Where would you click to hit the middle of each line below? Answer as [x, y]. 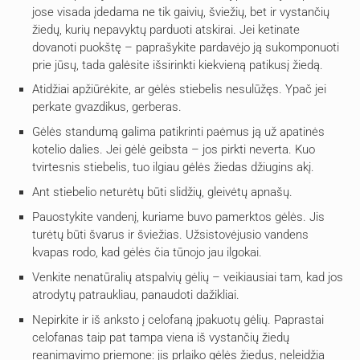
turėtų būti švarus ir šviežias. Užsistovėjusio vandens [170, 234]
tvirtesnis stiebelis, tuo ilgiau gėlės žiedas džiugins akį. [173, 168]
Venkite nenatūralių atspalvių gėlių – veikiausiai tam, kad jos [188, 277]
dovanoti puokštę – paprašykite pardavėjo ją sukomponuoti [186, 47]
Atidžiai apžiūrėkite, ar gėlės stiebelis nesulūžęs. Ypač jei [179, 90]
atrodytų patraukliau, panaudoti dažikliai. [136, 295]
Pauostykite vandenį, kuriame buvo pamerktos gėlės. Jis [178, 217]
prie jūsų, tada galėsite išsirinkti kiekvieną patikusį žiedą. [178, 65]
